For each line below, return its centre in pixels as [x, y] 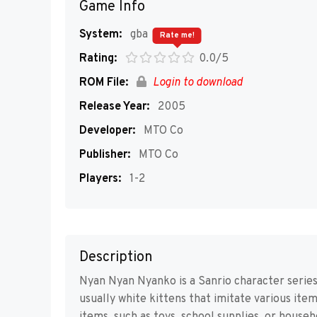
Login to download [196, 83]
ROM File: [104, 83]
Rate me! [177, 35]
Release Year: [114, 107]
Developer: [107, 131]
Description [116, 258]
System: [100, 35]
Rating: [98, 59]
